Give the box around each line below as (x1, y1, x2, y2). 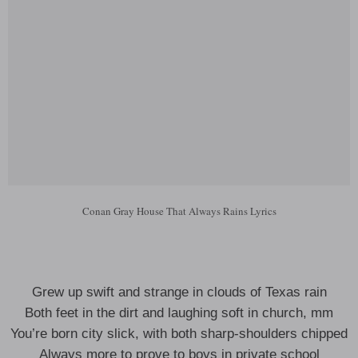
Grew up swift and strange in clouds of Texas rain (31, 284, 327, 300)
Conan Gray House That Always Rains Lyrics (82, 204, 276, 218)
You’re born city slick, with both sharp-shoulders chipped (10, 326, 348, 341)
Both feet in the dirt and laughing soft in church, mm (25, 305, 333, 320)
